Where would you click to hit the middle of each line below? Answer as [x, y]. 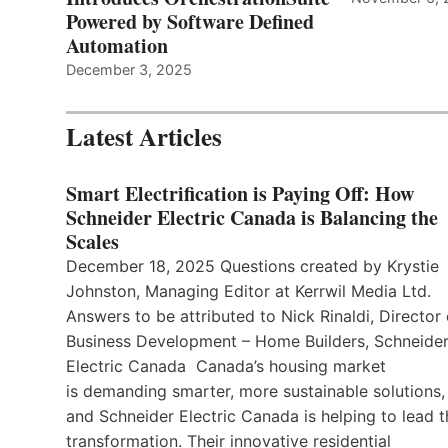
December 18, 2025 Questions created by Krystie [252, 265]
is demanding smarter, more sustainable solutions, [255, 390]
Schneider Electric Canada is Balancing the [252, 217]
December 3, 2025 [129, 69]
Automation [117, 45]
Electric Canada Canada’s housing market [226, 365]
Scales [92, 241]
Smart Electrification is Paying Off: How [240, 193]
